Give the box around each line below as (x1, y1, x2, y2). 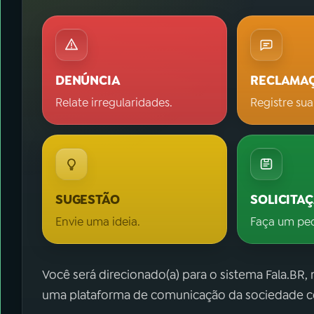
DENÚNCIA (55, 72, 121, 89)
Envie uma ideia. (55, 214, 140, 229)
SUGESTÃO (55, 191, 120, 208)
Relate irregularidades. (55, 95, 172, 110)
